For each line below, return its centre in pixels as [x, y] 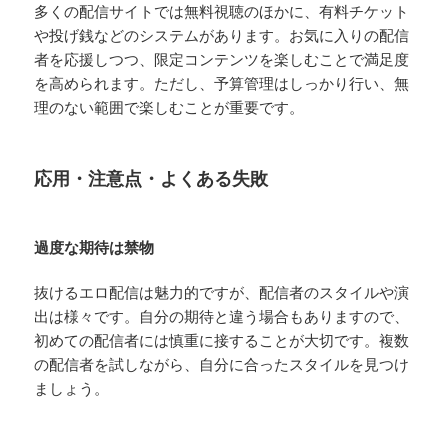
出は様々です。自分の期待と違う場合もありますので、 [222, 315]
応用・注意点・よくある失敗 [151, 177]
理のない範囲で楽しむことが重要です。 [169, 106]
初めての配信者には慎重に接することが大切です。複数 [222, 339]
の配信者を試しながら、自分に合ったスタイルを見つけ [222, 363]
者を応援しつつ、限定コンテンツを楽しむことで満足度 [222, 58]
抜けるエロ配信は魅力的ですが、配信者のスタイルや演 [222, 291]
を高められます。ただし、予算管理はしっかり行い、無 [222, 82]
